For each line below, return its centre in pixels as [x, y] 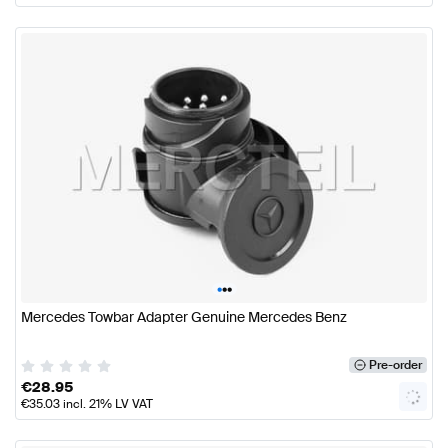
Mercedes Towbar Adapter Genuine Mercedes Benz [184, 317]
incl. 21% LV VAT [106, 404]
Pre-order [395, 365]
